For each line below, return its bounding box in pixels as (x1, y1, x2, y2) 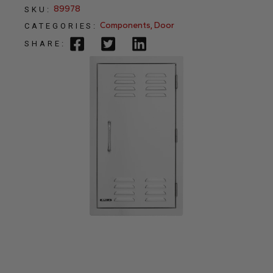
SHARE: (24, 39, 66, 48)
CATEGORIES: (24, 21, 98, 30)
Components (100, 20, 151, 30)
